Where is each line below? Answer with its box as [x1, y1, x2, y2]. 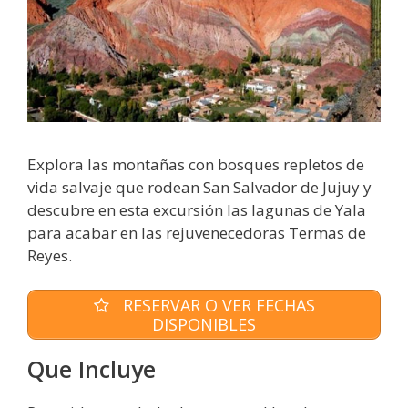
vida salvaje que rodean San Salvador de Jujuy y [27, 176, 372, 198]
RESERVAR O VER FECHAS [117, 293, 315, 316]
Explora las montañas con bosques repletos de [27, 153, 364, 175]
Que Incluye [27, 353, 156, 385]
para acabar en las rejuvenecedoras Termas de [27, 221, 366, 243]
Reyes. [27, 244, 72, 266]
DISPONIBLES [152, 312, 256, 335]
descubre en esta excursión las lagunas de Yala [27, 199, 366, 220]
